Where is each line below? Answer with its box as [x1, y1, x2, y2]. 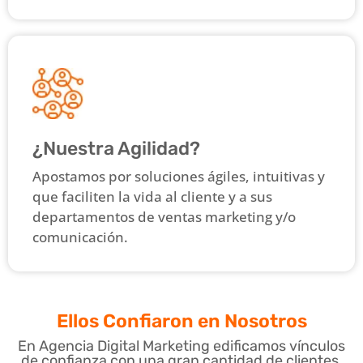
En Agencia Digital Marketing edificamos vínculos [18, 336, 345, 355]
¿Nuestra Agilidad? [32, 136, 200, 160]
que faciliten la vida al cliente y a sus [32, 186, 272, 206]
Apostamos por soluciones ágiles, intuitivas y [32, 166, 325, 186]
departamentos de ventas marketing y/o [32, 207, 296, 226]
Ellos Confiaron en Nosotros [56, 309, 307, 332]
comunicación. [32, 227, 128, 246]
